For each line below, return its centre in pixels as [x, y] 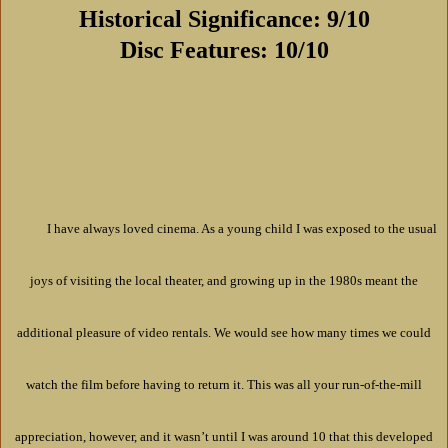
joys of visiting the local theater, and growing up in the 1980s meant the [224, 281]
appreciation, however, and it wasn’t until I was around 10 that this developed [224, 437]
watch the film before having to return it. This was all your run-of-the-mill [224, 385]
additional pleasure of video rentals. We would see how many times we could [224, 333]
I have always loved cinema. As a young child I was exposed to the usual [242, 229]
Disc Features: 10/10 [224, 50]
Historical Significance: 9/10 [224, 19]
